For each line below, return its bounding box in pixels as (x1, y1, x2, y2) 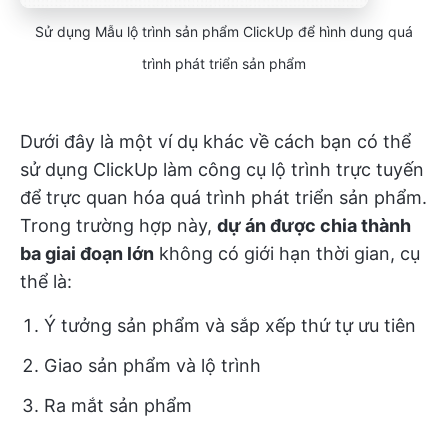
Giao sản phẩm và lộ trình (44, 355, 261, 377)
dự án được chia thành (217, 215, 411, 237)
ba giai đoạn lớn (20, 243, 154, 265)
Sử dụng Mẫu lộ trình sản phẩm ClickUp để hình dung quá (35, 23, 413, 41)
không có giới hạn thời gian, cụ (154, 243, 420, 265)
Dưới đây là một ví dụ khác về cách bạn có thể (20, 131, 411, 153)
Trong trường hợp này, (20, 215, 217, 237)
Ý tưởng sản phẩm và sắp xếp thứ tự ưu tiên (44, 315, 416, 337)
